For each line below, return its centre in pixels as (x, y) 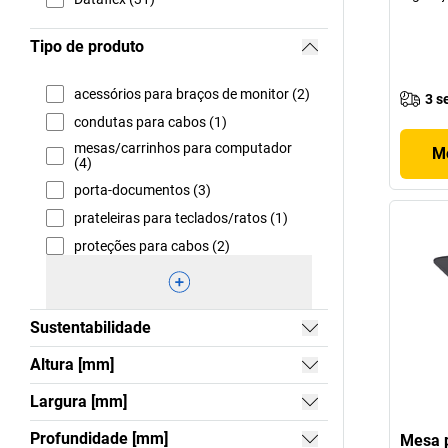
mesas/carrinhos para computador (183, 148)
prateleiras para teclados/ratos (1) (181, 217)
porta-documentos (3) (142, 189)
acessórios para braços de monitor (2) (192, 93)
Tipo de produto (87, 46)
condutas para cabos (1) (150, 121)
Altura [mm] (72, 364)
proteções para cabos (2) (152, 245)
